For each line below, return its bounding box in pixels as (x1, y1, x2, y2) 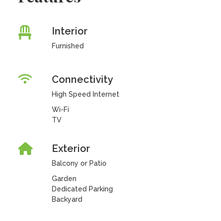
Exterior (51, 143, 90, 154)
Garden (51, 175, 76, 183)
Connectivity (51, 74, 113, 85)
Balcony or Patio (51, 159, 107, 167)
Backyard (51, 195, 82, 203)
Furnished (51, 42, 84, 50)
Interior (51, 25, 88, 37)
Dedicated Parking (51, 185, 113, 193)
